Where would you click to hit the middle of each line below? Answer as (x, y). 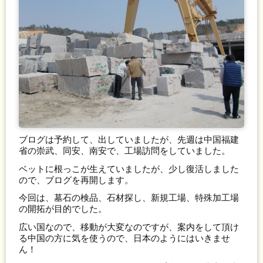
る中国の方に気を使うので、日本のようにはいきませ (125, 238)
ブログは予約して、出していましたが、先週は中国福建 (129, 140)
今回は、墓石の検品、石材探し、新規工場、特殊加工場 (129, 198)
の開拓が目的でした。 (63, 209)
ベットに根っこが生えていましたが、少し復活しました (129, 169)
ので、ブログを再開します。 (76, 180)
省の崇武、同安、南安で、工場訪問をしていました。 (125, 151)
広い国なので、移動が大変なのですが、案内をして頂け (129, 227)
